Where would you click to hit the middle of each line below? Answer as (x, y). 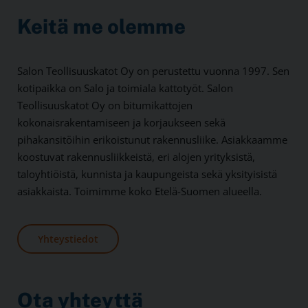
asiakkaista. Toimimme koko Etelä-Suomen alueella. (140, 191)
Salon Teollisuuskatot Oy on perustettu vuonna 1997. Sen (153, 70)
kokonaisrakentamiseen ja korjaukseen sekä (121, 122)
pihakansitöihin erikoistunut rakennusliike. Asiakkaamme (152, 139)
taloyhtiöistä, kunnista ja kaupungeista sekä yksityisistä (147, 174)
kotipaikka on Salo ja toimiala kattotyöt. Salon (125, 88)
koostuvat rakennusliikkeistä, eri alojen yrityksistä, (136, 156)
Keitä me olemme (101, 26)
